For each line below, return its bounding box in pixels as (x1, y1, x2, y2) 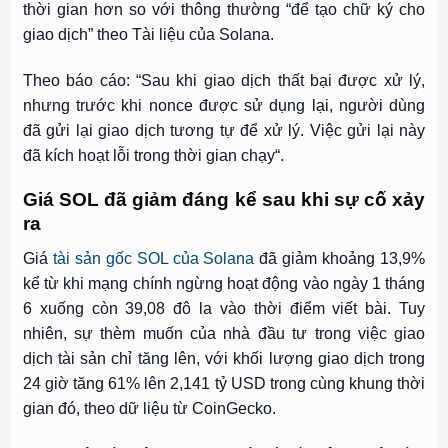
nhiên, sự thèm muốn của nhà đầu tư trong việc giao (22, 324, 426, 342)
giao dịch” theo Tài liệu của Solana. (22, 25, 274, 43)
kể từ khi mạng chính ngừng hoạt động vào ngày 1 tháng (22, 274, 426, 292)
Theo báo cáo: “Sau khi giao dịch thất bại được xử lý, (22, 71, 426, 89)
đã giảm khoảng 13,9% (254, 249, 426, 267)
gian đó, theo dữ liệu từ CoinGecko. (22, 399, 276, 417)
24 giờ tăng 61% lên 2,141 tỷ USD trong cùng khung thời (22, 374, 426, 392)
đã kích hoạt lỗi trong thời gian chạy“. (22, 146, 284, 164)
